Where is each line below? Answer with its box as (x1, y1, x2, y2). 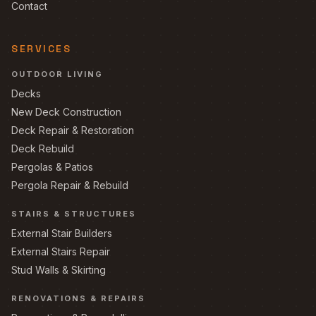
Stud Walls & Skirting (11, 264, 106, 276)
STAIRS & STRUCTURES (11, 209, 136, 219)
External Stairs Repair (11, 245, 110, 257)
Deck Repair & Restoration (11, 124, 134, 136)
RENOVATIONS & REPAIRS (11, 293, 145, 303)
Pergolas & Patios (11, 161, 93, 173)
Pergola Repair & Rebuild (11, 179, 128, 191)
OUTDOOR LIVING (11, 69, 103, 79)
